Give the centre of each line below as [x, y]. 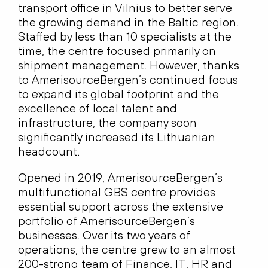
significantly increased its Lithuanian [117, 137]
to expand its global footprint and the [118, 94]
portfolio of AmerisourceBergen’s [106, 221]
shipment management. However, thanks [129, 65]
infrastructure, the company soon [107, 123]
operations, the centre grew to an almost [127, 249]
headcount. [49, 151]
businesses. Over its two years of [104, 235]
